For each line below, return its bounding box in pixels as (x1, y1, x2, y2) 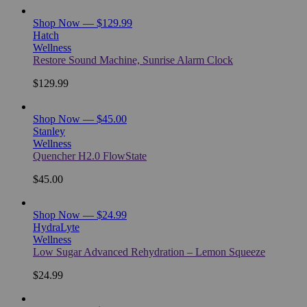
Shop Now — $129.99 (33, 16, 132, 29)
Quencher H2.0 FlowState (33, 149, 147, 162)
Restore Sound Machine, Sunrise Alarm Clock (33, 53, 233, 66)
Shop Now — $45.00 (33, 112, 127, 125)
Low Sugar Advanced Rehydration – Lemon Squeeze (33, 245, 265, 258)
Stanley (33, 125, 65, 137)
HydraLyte (33, 221, 79, 233)
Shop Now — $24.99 (33, 208, 127, 221)
